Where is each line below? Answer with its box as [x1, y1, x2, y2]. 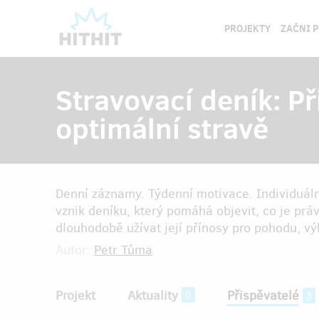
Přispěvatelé [227, 287, 299, 304]
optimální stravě [56, 108, 268, 148]
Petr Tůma [94, 241, 152, 258]
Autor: [56, 241, 94, 258]
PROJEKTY [224, 21, 271, 36]
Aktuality [127, 287, 178, 304]
